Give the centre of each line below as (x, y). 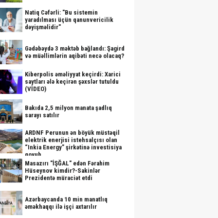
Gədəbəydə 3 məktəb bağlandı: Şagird (75, 48)
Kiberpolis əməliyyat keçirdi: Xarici (73, 74)
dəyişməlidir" (43, 27)
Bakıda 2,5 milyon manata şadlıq (68, 108)
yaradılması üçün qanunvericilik (69, 20)
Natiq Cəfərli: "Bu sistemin (61, 12)
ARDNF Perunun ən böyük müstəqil (72, 133)
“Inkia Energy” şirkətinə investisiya (73, 147)
